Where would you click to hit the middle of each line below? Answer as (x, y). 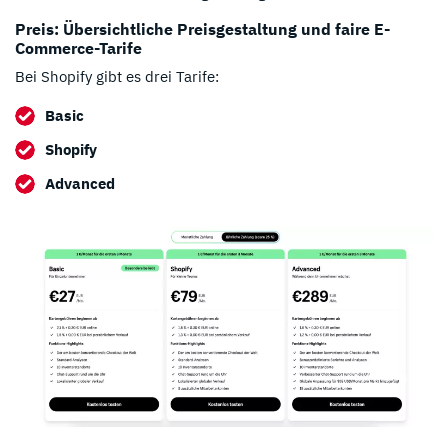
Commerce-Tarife (78, 47)
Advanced (80, 184)
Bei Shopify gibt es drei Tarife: (117, 77)
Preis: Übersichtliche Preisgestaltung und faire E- (202, 28)
